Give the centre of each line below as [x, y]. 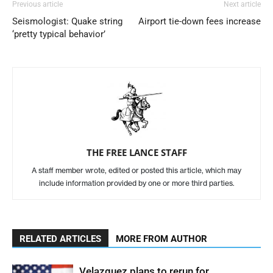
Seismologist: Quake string [67, 21]
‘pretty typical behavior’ [59, 34]
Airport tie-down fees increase [200, 21]
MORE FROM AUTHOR [161, 239]
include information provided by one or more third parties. [136, 183]
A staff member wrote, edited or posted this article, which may [136, 170]
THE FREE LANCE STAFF [136, 152]
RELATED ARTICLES [60, 239]
